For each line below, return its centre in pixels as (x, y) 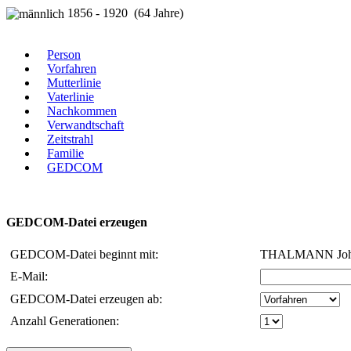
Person (64, 55)
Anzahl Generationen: (66, 321)
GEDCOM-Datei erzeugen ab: (88, 299)
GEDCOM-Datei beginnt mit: (86, 255)
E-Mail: (31, 277)
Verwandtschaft (85, 125)
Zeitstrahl (70, 139)
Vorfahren (72, 69)
